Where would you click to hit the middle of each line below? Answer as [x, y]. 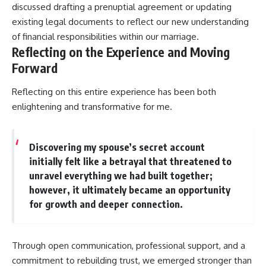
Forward [35, 68]
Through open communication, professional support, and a [129, 246]
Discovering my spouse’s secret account [117, 147]
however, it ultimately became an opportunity [129, 190]
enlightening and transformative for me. [92, 106]
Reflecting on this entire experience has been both [114, 91]
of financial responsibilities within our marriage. [105, 37]
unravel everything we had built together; [121, 176]
